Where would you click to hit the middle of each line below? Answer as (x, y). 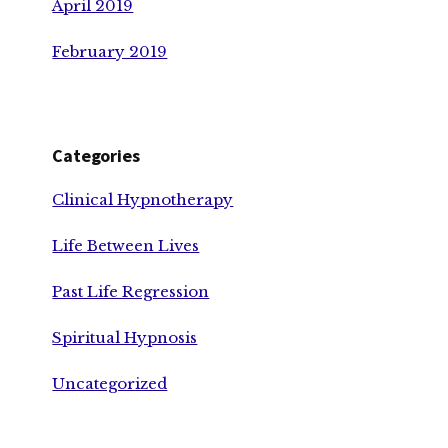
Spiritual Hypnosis (125, 337)
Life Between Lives (126, 245)
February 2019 (110, 51)
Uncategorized (110, 383)
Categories (96, 155)
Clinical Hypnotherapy (143, 199)
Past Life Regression (131, 291)
